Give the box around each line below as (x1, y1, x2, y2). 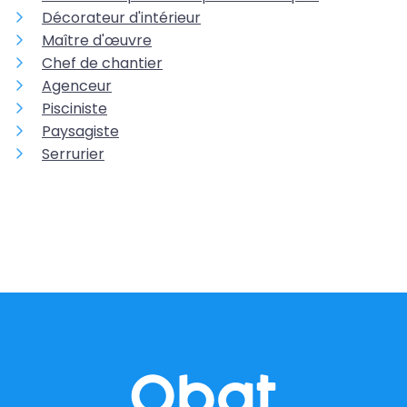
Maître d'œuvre (42, 29, 152, 51)
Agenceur (42, 74, 112, 96)
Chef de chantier (42, 52, 163, 74)
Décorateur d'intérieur (42, 6, 201, 28)
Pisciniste (42, 97, 107, 119)
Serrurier (42, 143, 104, 164)
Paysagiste (42, 120, 119, 142)
